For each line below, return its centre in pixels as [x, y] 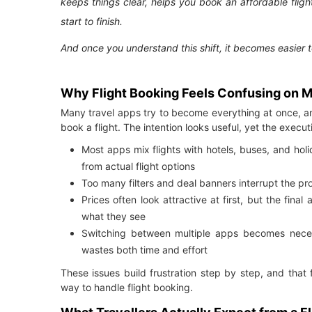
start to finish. [92, 22]
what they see [114, 217]
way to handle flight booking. [127, 288]
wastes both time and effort [145, 250]
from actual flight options [138, 166]
